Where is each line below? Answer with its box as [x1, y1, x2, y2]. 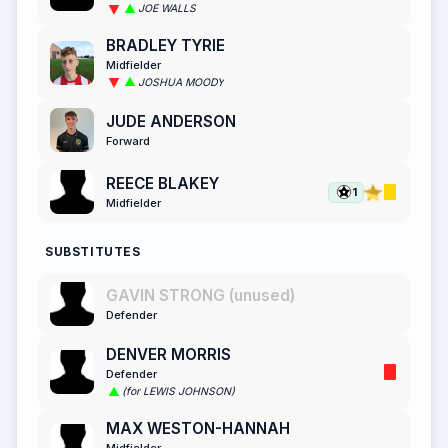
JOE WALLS [138, 2, 196, 16]
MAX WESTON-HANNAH [106, 418, 290, 438]
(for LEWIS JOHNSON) [122, 385, 235, 399]
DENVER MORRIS [106, 345, 231, 365]
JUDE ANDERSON [106, 111, 236, 131]
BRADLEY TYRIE [106, 35, 225, 55]
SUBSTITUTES [45, 244, 141, 260]
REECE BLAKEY [106, 173, 219, 193]
